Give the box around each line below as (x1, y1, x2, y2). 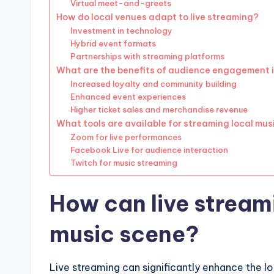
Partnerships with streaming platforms (70, 51, 224, 62)
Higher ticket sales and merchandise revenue (70, 105, 248, 115)
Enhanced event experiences (70, 92, 186, 102)
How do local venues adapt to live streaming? (56, 12, 259, 23)
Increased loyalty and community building (70, 79, 237, 89)
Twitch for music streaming (70, 158, 177, 168)
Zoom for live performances (70, 132, 182, 143)
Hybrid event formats (70, 39, 156, 49)
